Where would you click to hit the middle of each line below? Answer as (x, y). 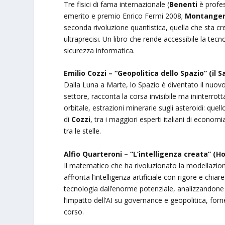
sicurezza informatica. (99, 51)
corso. (74, 211)
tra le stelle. (83, 131)
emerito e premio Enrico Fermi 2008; (125, 16)
